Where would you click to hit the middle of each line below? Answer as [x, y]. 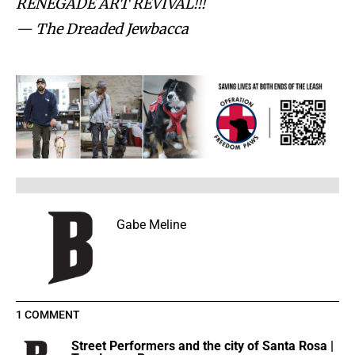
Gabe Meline [151, 225]
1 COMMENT [48, 315]
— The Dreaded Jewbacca [102, 29]
